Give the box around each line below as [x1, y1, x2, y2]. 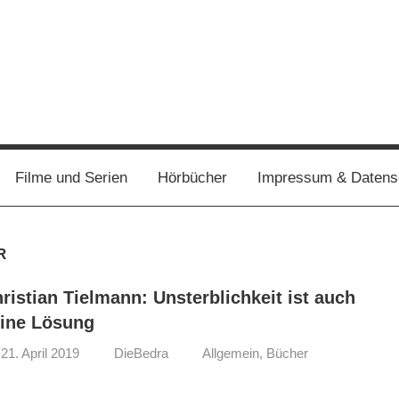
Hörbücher [157, 168, 227, 186]
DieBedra [113, 345, 168, 361]
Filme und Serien [14, 168, 127, 186]
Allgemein [202, 345, 260, 361]
